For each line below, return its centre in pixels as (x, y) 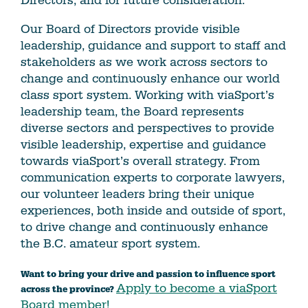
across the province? (68, 290)
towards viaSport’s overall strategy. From (140, 162)
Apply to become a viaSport (197, 289)
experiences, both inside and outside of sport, (153, 211)
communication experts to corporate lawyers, (153, 178)
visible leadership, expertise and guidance (143, 145)
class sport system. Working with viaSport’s (147, 96)
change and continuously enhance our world (150, 79)
